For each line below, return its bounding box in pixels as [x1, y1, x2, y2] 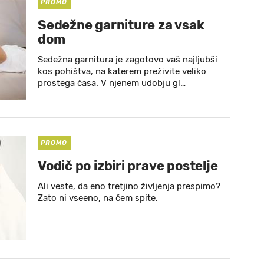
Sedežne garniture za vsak [38, 17, 204, 33]
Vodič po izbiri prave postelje [38, 158, 218, 174]
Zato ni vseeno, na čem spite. [38, 193, 158, 203]
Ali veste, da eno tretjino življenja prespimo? [38, 181, 220, 192]
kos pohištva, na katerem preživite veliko [38, 66, 206, 77]
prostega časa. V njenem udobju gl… [38, 78, 186, 88]
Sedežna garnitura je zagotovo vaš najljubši [38, 54, 217, 65]
